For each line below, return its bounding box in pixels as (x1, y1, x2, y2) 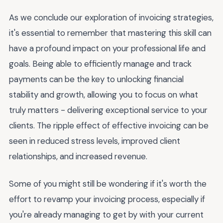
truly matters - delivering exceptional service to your (9, 105, 208, 115)
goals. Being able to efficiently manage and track (9, 58, 192, 69)
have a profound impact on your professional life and (9, 43, 206, 54)
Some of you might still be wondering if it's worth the (9, 178, 207, 189)
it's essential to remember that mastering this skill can (9, 27, 212, 38)
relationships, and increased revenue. (9, 151, 147, 162)
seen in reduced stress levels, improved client (9, 135, 180, 146)
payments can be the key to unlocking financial (9, 74, 184, 85)
